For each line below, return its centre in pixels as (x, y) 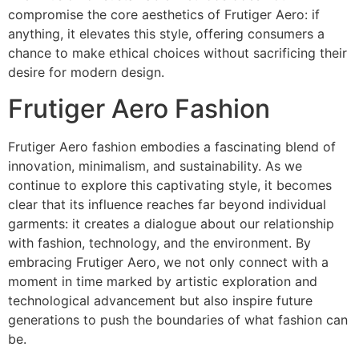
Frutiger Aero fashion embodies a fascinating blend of (172, 146)
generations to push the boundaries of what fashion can (178, 319)
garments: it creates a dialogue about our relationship (171, 223)
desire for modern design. (86, 73)
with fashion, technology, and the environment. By (159, 242)
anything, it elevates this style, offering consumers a (166, 34)
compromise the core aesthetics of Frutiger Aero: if (164, 15)
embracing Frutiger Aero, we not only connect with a (168, 262)
